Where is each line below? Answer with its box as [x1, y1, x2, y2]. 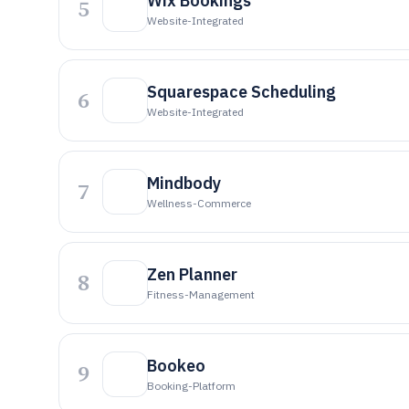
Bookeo [147, 355, 205, 376]
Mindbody [147, 173, 221, 194]
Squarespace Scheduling [147, 81, 336, 102]
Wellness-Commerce [147, 196, 251, 210]
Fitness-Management [147, 288, 255, 301]
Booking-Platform [147, 379, 236, 393]
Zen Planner [147, 264, 237, 285]
